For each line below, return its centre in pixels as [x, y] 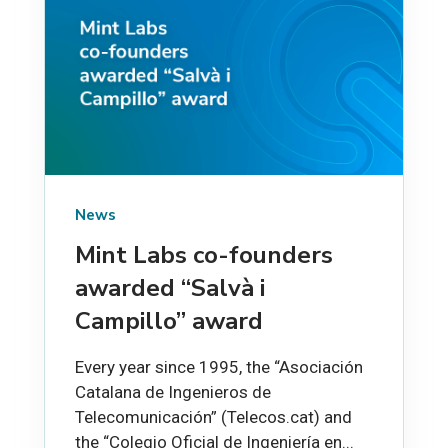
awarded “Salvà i [170, 287]
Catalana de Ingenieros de [173, 391]
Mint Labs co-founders [204, 254]
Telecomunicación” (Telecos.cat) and [213, 416]
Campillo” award [169, 320]
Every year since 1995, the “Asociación [219, 366]
